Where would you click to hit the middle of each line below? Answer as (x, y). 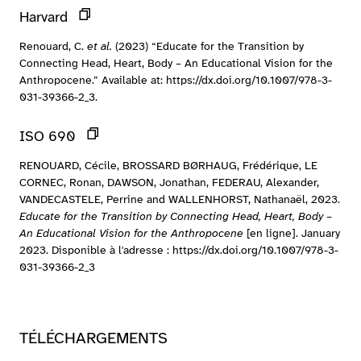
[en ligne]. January (292, 233)
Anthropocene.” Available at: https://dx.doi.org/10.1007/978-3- (176, 80)
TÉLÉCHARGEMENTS (93, 338)
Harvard (44, 17)
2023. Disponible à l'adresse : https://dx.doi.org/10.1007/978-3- (179, 250)
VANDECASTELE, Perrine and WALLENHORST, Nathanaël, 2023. (180, 199)
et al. (100, 46)
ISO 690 (48, 136)
